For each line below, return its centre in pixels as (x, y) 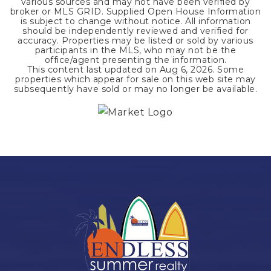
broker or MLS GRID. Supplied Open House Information (135, 12)
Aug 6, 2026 (186, 70)
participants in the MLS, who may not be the (135, 51)
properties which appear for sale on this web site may (135, 80)
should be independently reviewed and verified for (135, 31)
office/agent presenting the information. (135, 60)
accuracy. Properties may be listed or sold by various (135, 41)
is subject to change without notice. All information (135, 21)
